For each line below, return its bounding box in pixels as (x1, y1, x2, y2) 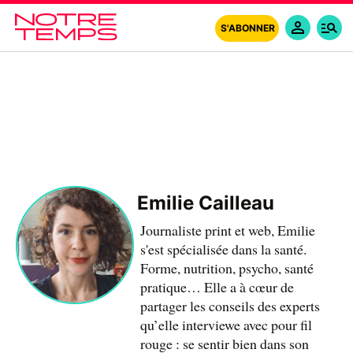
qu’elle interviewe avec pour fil (140, 315, 312, 334)
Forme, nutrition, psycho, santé (140, 258, 314, 277)
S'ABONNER (221, 22, 275, 34)
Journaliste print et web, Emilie (140, 221, 315, 240)
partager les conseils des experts (140, 296, 320, 315)
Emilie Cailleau (137, 191, 274, 214)
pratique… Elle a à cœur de (140, 277, 294, 296)
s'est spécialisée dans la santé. (140, 240, 307, 258)
